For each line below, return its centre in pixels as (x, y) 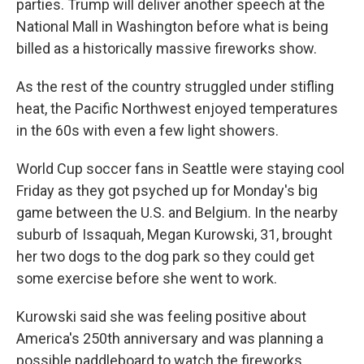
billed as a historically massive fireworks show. (167, 49)
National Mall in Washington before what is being (172, 27)
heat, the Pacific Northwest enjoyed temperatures (177, 109)
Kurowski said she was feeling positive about (161, 317)
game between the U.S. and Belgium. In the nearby (177, 213)
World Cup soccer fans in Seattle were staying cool (180, 169)
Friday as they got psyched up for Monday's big (167, 191)
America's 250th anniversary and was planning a (170, 339)
